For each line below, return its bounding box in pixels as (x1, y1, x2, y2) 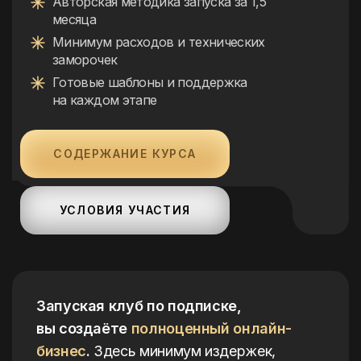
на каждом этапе (52, 92, 157, 108)
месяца (52, 11, 97, 27)
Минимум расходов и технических (52, 34, 265, 50)
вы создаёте (36, 320, 131, 337)
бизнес (36, 342, 86, 359)
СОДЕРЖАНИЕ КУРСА (53, 147, 197, 160)
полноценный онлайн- (131, 320, 292, 337)
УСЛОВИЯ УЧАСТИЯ (59, 203, 191, 217)
